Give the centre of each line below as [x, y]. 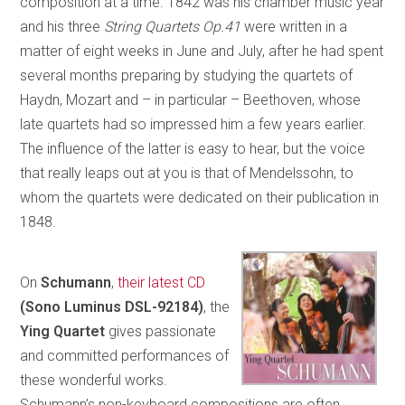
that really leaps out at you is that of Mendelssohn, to [187, 173]
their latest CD [162, 282]
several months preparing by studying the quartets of [187, 75]
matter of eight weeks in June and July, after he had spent [202, 51]
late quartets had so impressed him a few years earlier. [193, 124]
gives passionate [161, 331]
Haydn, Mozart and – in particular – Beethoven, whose [191, 99]
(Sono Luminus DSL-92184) [112, 306]
